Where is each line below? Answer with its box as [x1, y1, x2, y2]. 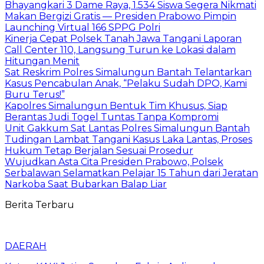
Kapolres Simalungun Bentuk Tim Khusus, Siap [5, 100, 227, 111]
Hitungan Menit [5, 55, 80, 67]
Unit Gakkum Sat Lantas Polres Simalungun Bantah [5, 122, 250, 134]
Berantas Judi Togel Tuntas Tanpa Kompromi [5, 111, 219, 123]
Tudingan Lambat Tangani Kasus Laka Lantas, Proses [5, 133, 252, 145]
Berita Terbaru [5, 199, 74, 210]
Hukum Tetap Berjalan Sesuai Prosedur [5, 144, 193, 156]
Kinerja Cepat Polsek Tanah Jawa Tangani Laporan [5, 32, 242, 44]
